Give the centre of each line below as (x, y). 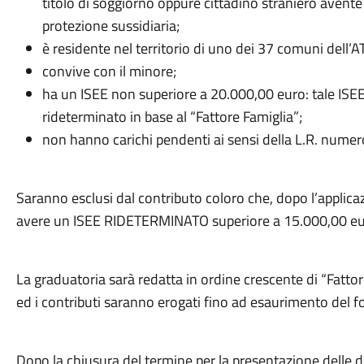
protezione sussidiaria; (110, 26)
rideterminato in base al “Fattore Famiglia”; (172, 117)
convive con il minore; (109, 71)
